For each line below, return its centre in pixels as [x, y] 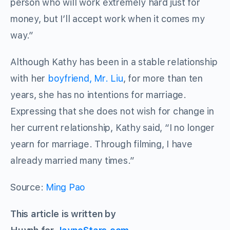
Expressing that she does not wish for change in [112, 111]
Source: [28, 187]
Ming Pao [66, 187]
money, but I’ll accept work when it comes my [108, 19]
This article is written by [63, 214]
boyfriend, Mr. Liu [85, 79]
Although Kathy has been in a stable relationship [114, 62]
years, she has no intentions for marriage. [98, 95]
